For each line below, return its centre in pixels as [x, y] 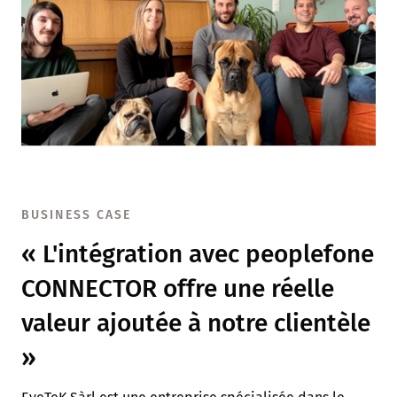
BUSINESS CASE [77, 214]
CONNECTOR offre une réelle [178, 288]
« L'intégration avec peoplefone [198, 253]
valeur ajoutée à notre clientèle [196, 323]
